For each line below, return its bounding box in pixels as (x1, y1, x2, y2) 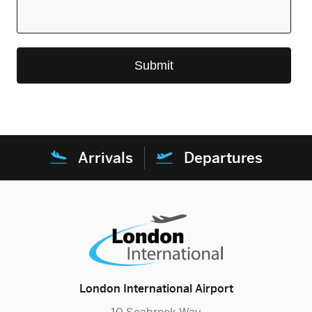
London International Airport (79, 281, 233, 295)
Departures (183, 148, 263, 166)
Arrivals (77, 148, 133, 166)
